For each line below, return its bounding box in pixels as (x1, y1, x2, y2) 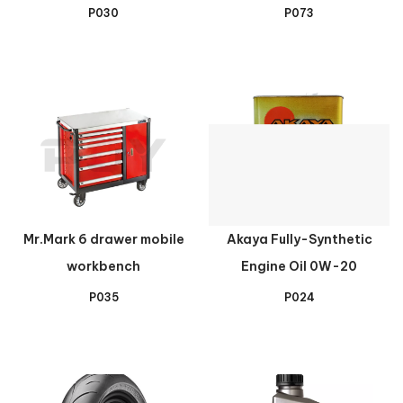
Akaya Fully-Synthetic (226, 230, 372, 247)
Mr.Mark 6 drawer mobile (22, 230, 184, 247)
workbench (67, 257, 141, 274)
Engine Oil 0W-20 (241, 257, 358, 274)
